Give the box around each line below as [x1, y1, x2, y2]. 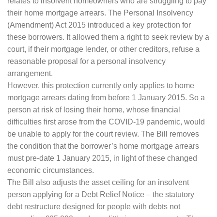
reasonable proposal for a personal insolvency [7, 57, 166, 66]
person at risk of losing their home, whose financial [7, 106, 180, 114]
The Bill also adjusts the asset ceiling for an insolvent [7, 178, 189, 187]
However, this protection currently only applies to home [7, 81, 194, 90]
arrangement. [7, 69, 53, 78]
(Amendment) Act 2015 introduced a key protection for [7, 21, 191, 30]
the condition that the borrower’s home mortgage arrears [7, 142, 199, 151]
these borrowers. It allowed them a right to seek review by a [7, 33, 209, 42]
